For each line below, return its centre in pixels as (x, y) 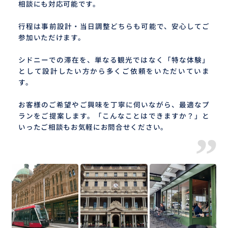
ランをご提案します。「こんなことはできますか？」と (114, 116)
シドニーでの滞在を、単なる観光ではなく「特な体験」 (114, 60)
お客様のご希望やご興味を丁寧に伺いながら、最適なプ (114, 105)
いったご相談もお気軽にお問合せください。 (93, 127)
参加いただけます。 (52, 37)
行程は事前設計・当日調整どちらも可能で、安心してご (114, 26)
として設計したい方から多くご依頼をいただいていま (114, 71)
